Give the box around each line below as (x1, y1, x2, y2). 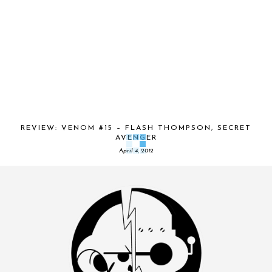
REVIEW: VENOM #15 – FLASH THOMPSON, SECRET (21, 124, 251, 132)
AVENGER (115, 134, 157, 141)
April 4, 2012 (118, 148, 154, 154)
